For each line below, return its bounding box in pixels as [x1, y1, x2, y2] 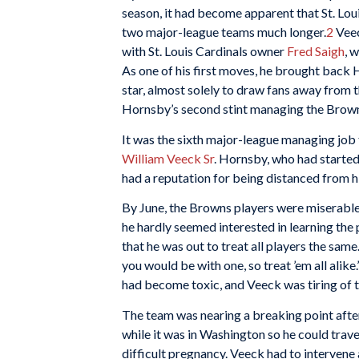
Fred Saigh [287, 43, 345, 59]
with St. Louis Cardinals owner [122, 43, 287, 59]
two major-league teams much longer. [122, 24, 326, 40]
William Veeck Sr [122, 150, 214, 166]
